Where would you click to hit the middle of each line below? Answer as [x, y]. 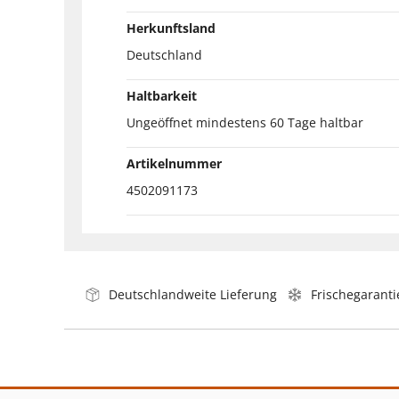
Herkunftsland [171, 28]
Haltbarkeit [162, 95]
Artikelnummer [174, 163]
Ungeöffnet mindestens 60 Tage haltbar [245, 122]
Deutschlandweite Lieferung [193, 294]
